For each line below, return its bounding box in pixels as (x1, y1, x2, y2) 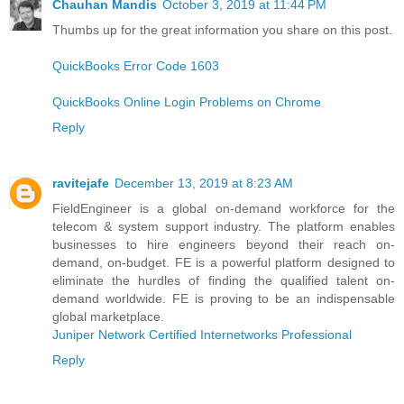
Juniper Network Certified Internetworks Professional (52, 326, 352, 342)
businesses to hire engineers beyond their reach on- (52, 236, 395, 252)
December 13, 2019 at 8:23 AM (115, 175, 293, 190)
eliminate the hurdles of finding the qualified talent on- (52, 272, 395, 288)
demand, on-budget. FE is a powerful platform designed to (52, 254, 395, 270)
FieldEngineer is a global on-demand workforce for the (52, 200, 395, 216)
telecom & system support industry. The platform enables (52, 218, 395, 234)
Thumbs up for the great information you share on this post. (52, 22, 392, 37)
